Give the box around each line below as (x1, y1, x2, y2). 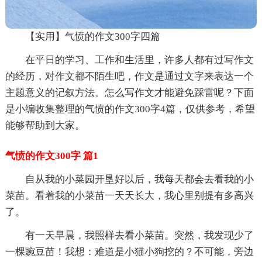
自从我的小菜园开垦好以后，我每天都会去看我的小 (25, 173, 254, 185)
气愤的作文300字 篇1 (5, 150, 98, 161)
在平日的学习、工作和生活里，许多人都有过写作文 (25, 54, 254, 65)
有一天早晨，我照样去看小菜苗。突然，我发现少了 (25, 229, 254, 241)
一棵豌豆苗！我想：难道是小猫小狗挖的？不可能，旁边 (5, 246, 254, 257)
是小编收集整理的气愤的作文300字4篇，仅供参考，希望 (5, 103, 255, 115)
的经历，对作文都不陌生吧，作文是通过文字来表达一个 (5, 70, 254, 82)
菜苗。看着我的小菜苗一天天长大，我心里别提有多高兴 (5, 189, 254, 201)
